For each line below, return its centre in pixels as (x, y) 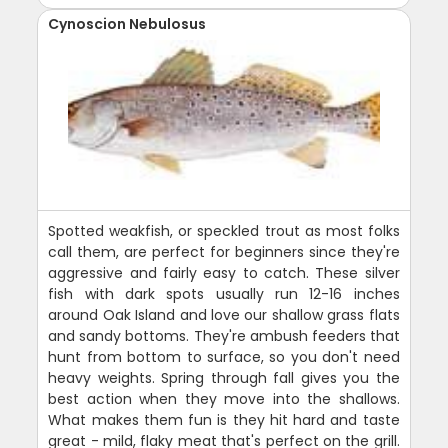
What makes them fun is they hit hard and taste (224, 420)
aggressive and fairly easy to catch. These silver (224, 273)
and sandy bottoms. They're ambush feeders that (224, 336)
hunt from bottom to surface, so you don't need (224, 357)
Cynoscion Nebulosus (127, 24)
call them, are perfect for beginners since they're (224, 252)
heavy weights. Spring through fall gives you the (224, 378)
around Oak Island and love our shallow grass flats (224, 315)
